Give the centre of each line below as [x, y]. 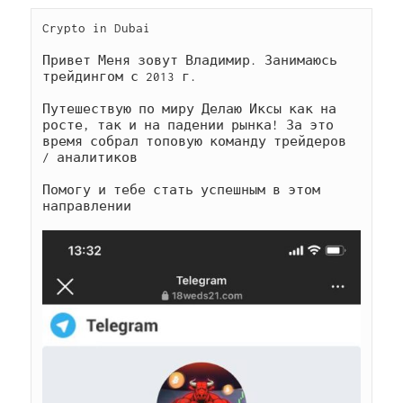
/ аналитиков [90, 158]
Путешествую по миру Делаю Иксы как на [190, 109]
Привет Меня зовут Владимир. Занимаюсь [190, 61]
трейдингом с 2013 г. [120, 77]
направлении [87, 206]
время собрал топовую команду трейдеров [195, 142]
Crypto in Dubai [97, 28]
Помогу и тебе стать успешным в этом [182, 190]
